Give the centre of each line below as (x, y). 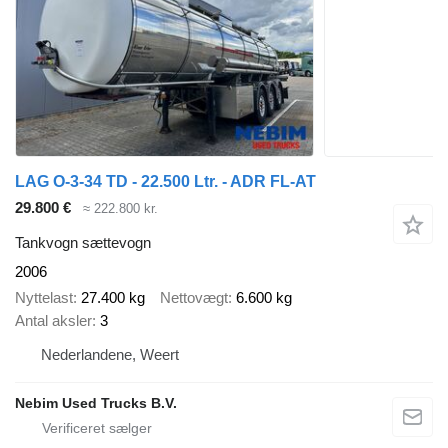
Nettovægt (194, 298)
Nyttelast (44, 298)
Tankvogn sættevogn (83, 242)
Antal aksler (53, 321)
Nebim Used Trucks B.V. (96, 403)
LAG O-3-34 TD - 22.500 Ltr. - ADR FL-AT (165, 181)
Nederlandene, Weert (110, 355)
